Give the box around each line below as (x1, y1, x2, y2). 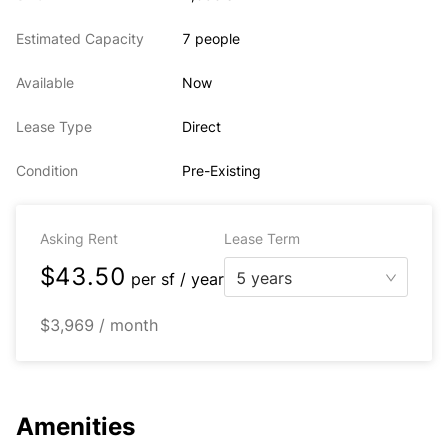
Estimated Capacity (16, 30, 144, 47)
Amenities (16, 412, 135, 441)
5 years (235, 268, 292, 288)
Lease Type (16, 118, 92, 135)
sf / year (161, 269, 224, 289)
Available (16, 74, 74, 91)
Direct (182, 118, 222, 135)
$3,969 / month (40, 315, 158, 335)
